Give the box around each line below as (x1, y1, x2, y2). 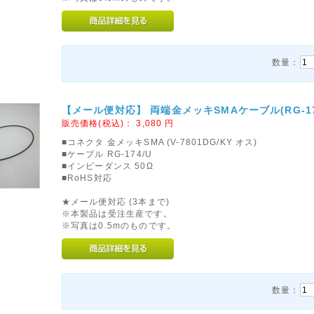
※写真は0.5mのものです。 (61, 221, 177, 230)
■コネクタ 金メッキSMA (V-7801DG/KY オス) (61, 137, 258, 146)
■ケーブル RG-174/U (61, 149, 153, 158)
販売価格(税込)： (61, 118, 137, 128)
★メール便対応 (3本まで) (61, 197, 170, 206)
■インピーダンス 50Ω (61, 161, 153, 170)
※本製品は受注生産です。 (61, 209, 172, 218)
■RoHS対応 (61, 173, 112, 182)
